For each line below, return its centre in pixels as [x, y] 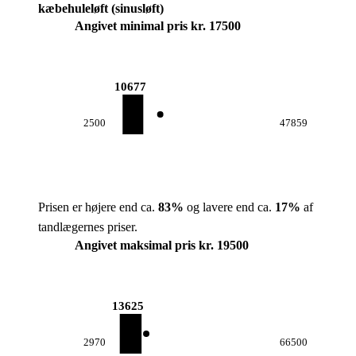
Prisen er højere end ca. [98, 207]
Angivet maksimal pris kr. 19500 [162, 245]
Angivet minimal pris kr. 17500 [158, 26]
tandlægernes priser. [88, 227]
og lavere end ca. [229, 207]
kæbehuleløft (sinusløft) [101, 8]
